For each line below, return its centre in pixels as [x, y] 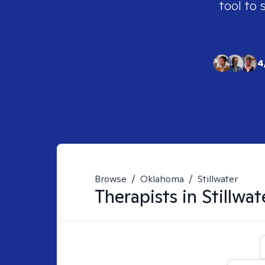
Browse [111, 179]
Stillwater [218, 179]
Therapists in [148, 196]
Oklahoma [162, 179]
